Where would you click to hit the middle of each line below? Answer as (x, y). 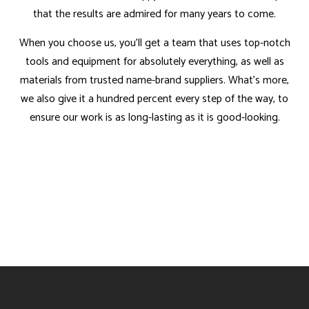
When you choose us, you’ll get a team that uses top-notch (154, 43)
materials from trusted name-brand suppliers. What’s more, (154, 81)
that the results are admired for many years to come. (154, 14)
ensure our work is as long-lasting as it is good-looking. (154, 118)
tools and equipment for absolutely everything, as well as (154, 62)
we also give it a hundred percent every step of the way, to (154, 99)
